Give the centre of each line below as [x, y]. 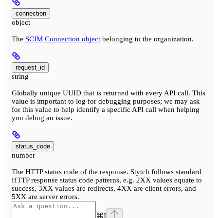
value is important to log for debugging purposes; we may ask [106, 101]
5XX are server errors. [45, 197]
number [23, 155]
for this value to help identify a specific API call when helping [106, 110]
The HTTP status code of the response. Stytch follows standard [107, 172]
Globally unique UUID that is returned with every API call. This [109, 93]
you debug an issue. [42, 118]
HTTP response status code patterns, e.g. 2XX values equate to [107, 180]
